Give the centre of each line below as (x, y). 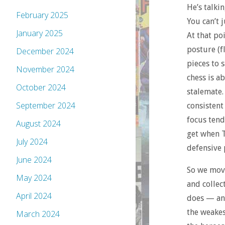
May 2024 (34, 178)
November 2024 (45, 70)
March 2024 (38, 214)
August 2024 (38, 124)
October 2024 (41, 88)
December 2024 (45, 51)
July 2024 (32, 142)
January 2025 (39, 33)
